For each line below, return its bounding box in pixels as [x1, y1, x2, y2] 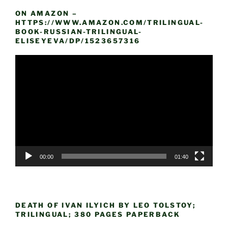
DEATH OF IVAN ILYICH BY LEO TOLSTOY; [15, 201, 196, 210]
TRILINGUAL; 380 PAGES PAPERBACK [15, 210, 181, 219]
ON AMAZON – [15, 9, 77, 17]
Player [15, 68, 38, 78]
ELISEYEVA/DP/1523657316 [15, 36, 140, 45]
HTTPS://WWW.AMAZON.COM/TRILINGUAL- [15, 18, 204, 26]
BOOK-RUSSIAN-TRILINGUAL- [15, 27, 142, 36]
